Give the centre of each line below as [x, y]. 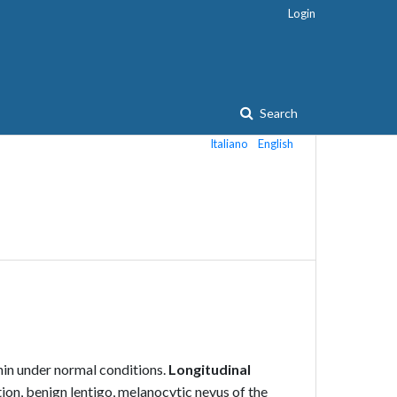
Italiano [230, 144]
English [276, 144]
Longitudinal [210, 369]
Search [277, 113]
